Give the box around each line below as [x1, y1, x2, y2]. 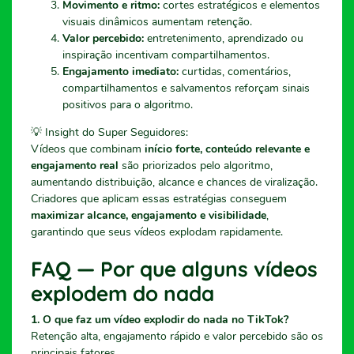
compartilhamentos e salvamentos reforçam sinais [62, 80, 310, 96]
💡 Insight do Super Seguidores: [31, 124, 188, 140]
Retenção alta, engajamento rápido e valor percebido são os [31, 328, 323, 344]
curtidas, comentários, [179, 63, 291, 79]
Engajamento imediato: [62, 63, 179, 79]
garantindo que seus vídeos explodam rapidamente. [31, 224, 283, 239]
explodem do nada [31, 280, 214, 307]
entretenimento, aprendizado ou [144, 30, 303, 46]
